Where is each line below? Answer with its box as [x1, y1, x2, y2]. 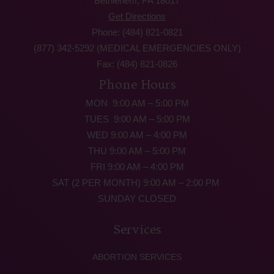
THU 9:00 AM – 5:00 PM [88, 146, 186, 157]
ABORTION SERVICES [92, 252, 182, 262]
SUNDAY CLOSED [98, 193, 176, 204]
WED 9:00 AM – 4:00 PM [87, 130, 187, 141]
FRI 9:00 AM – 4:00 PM [90, 161, 184, 172]
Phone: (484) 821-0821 [91, 27, 183, 38]
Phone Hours [98, 76, 176, 92]
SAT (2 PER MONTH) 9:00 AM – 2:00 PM [52, 177, 222, 188]
